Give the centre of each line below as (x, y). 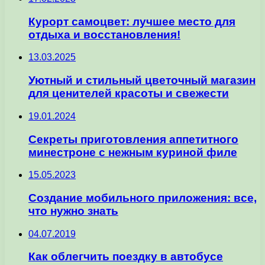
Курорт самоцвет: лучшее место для (132, 21)
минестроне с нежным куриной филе (133, 152)
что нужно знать (73, 211)
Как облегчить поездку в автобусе (126, 257)
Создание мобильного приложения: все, (143, 198)
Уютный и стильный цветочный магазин (142, 80)
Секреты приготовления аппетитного (133, 139)
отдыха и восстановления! (104, 34)
